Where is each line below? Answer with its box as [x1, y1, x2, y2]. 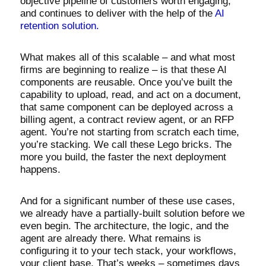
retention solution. [20, 20, 99, 31]
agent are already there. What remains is [20, 232, 201, 244]
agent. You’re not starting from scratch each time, [20, 126, 239, 138]
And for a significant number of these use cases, [20, 195, 235, 207]
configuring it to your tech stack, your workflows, [20, 245, 236, 256]
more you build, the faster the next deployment [20, 151, 226, 163]
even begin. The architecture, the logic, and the [20, 220, 229, 232]
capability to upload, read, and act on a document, [20, 88, 241, 100]
